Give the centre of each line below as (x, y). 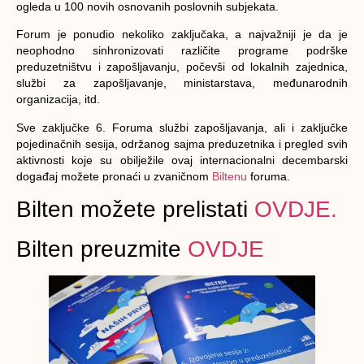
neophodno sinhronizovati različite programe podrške (182, 51)
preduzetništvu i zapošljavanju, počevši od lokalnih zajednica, (182, 67)
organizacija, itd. (58, 100)
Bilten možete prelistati (135, 210)
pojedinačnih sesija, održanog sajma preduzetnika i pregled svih (182, 143)
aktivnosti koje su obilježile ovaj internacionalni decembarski (182, 160)
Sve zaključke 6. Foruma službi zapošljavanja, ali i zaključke (182, 127)
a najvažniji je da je (288, 35)
